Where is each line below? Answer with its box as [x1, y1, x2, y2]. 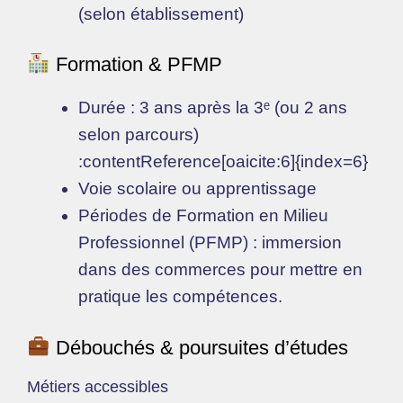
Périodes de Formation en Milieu [78, 206, 328, 226]
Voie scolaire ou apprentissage [78, 179, 317, 199]
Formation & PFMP [49, 53, 222, 76]
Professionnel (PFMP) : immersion [78, 233, 342, 253]
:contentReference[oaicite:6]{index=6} [78, 152, 368, 172]
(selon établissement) [78, 4, 244, 23]
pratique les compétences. [78, 287, 282, 307]
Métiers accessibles [27, 377, 168, 396]
